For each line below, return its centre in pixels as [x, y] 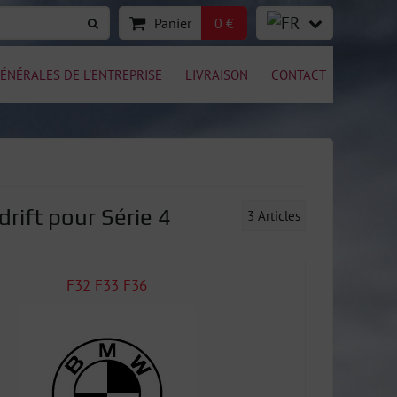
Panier [173, 23]
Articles [279, 215]
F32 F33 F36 [107, 285]
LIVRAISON [217, 74]
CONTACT [299, 74]
